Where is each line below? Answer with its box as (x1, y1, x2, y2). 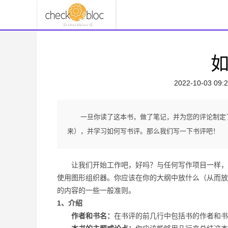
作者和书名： (57, 212, 114, 220)
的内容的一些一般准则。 (57, 186, 135, 194)
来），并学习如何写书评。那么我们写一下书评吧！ (67, 127, 219, 135)
